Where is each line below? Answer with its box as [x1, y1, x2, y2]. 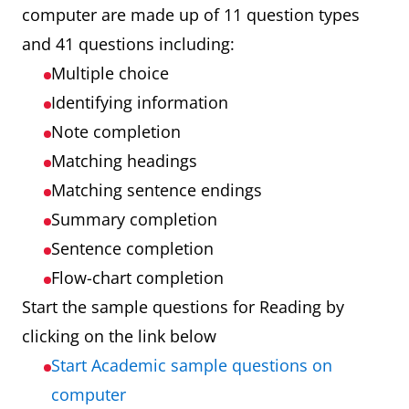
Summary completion [51, 208, 217, 230]
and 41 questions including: [22, 33, 235, 55]
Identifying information [51, 91, 228, 113]
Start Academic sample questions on [51, 354, 332, 376]
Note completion [51, 121, 181, 142]
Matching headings [51, 150, 197, 172]
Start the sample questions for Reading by [22, 296, 344, 318]
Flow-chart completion [51, 267, 224, 288]
